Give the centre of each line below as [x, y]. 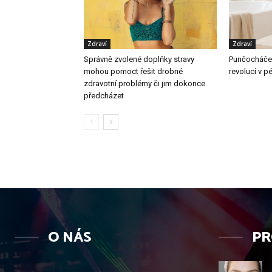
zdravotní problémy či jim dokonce [144, 83]
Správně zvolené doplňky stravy [139, 59]
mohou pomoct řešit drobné [133, 71]
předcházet [104, 95]
